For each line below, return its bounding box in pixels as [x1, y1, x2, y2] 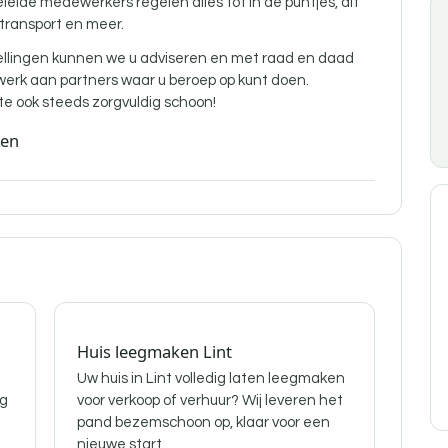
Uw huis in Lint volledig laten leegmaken [77, 371, 345, 386]
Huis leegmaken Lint [77, 340, 232, 363]
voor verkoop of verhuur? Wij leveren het [77, 393, 343, 408]
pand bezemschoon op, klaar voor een [77, 415, 330, 430]
